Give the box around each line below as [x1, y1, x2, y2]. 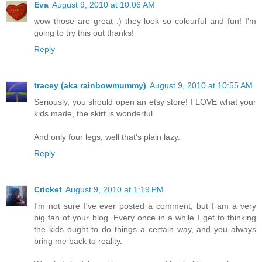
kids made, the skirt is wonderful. [34, 108, 155, 118]
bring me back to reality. [34, 236, 122, 246]
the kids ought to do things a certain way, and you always [34, 224, 256, 234]
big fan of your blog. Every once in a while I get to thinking [34, 212, 256, 222]
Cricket [34, 184, 62, 194]
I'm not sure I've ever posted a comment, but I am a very [34, 201, 256, 211]
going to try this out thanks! [34, 28, 134, 37]
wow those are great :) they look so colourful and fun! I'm [34, 16, 256, 26]
